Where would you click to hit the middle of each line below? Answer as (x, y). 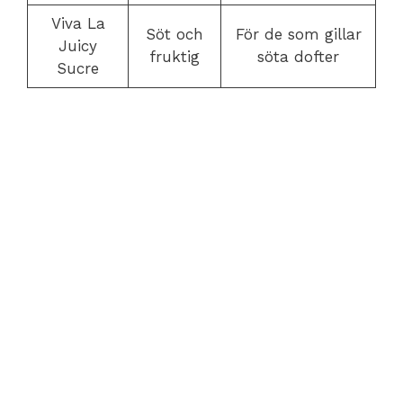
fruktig (175, 57)
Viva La (78, 23)
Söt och (175, 34)
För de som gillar (298, 34)
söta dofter (298, 57)
